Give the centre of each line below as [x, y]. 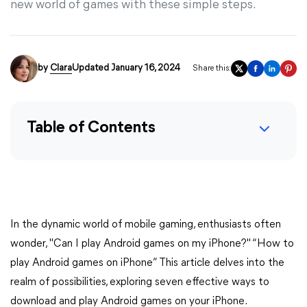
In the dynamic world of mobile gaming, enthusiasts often [146, 225]
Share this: [212, 69]
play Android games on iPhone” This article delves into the [147, 263]
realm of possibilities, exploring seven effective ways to [140, 282]
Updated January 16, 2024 [126, 68]
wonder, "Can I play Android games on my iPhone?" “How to [152, 244]
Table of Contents [91, 128]
